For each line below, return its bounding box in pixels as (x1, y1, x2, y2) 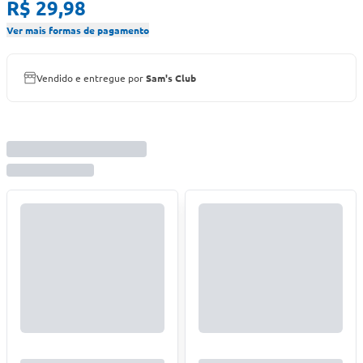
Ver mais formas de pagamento (6, 23, 149, 36)
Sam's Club (146, 71, 196, 84)
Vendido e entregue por (36, 71, 146, 84)
